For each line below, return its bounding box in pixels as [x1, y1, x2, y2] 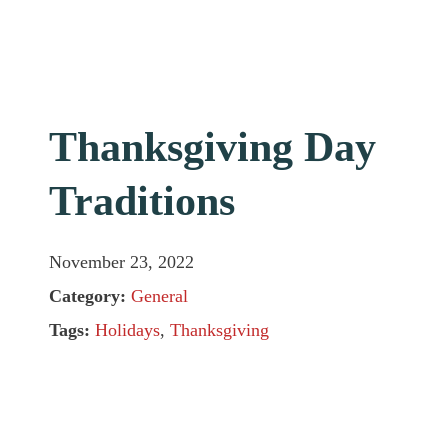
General [139, 285, 203, 307]
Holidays [99, 319, 173, 341]
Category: [49, 285, 134, 307]
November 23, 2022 [49, 251, 212, 273]
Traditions [49, 176, 261, 226]
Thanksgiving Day [49, 122, 418, 172]
